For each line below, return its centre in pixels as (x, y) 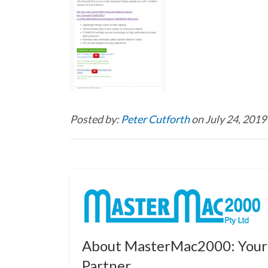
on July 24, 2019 (229, 119)
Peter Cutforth (156, 119)
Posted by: (95, 119)
